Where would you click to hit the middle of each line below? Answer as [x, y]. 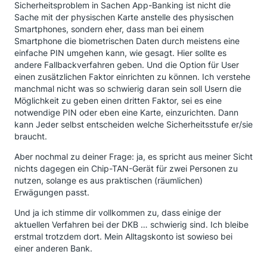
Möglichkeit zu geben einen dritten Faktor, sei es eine [118, 100]
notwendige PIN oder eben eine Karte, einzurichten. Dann [126, 112]
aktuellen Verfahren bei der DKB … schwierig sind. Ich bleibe [131, 224]
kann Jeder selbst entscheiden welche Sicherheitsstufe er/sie [133, 124]
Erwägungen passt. [52, 192]
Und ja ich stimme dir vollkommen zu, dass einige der [118, 212]
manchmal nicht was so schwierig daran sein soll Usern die [128, 88]
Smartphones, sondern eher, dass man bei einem [109, 29]
